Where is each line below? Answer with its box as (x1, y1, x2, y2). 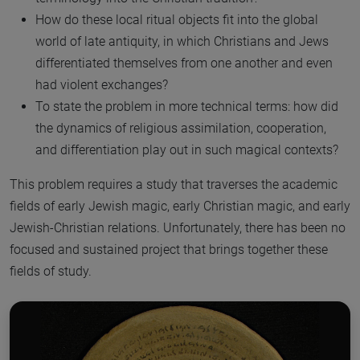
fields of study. (10, 264, 92, 280)
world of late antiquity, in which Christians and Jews (35, 34, 329, 50)
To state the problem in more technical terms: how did (35, 99, 338, 115)
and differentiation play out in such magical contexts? (35, 142, 338, 158)
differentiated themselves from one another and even (35, 55, 333, 72)
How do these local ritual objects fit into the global (35, 12, 318, 28)
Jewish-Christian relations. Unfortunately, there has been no (10, 220, 346, 236)
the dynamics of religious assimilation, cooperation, (35, 121, 326, 137)
